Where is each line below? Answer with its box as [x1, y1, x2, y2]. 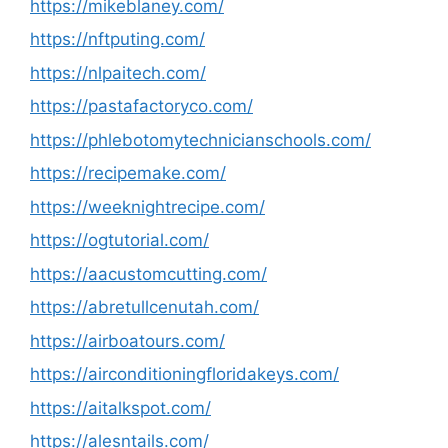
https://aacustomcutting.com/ [30, 263, 267, 284]
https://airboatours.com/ [30, 330, 225, 351]
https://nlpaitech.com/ [30, 62, 206, 83]
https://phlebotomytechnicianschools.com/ [30, 129, 371, 150]
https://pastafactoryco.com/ [30, 96, 253, 116]
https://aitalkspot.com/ [30, 397, 211, 418]
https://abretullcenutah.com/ [30, 297, 259, 317]
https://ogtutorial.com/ [30, 230, 209, 250]
